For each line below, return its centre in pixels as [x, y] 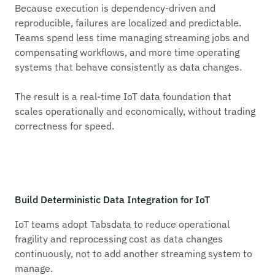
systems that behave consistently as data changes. [128, 67]
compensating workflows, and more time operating [127, 52]
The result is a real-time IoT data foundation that [123, 96]
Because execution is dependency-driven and [115, 8]
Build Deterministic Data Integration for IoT [112, 199]
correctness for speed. [64, 126]
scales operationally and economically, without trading [135, 111]
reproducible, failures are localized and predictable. [128, 23]
